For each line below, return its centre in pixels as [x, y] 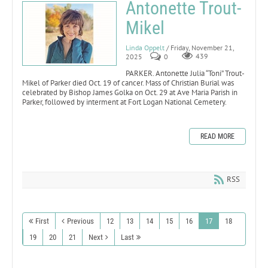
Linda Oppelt [145, 47]
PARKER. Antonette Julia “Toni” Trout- [185, 73]
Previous [80, 221]
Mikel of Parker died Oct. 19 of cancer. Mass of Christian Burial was [128, 83]
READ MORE [217, 136]
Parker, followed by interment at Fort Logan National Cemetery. [124, 102]
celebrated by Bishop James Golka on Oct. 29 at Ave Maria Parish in [130, 92]
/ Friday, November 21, [200, 47]
